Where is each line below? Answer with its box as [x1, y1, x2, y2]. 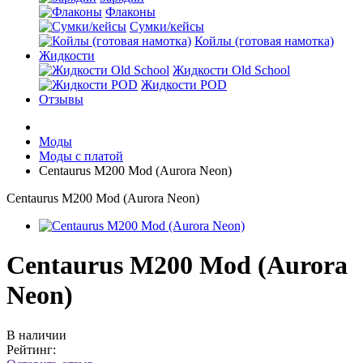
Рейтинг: [6, 342, 56, 357]
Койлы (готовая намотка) [194, 34, 334, 48]
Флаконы [105, 5, 156, 19]
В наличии [6, 327, 66, 342]
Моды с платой [39, 149, 123, 163]
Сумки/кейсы [130, 19, 204, 33]
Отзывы [39, 92, 83, 106]
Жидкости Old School [173, 63, 290, 77]
